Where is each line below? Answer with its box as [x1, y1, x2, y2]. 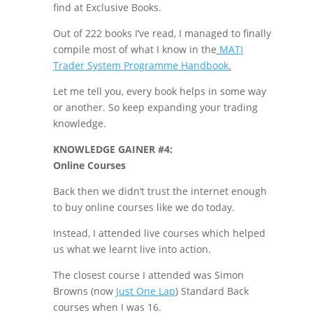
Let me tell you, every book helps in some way [52, 85, 266, 98]
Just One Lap [115, 284, 175, 298]
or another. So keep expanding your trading [52, 101, 258, 114]
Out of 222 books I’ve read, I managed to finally [52, 27, 271, 40]
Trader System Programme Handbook [52, 59, 228, 72]
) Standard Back [175, 284, 249, 298]
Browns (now [52, 284, 116, 298]
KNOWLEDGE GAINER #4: [52, 143, 173, 156]
